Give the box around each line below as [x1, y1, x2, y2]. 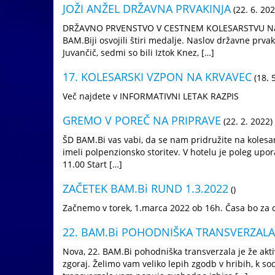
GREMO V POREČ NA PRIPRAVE [63, 113, 221, 128]
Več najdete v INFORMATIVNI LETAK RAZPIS [63, 90, 249, 102]
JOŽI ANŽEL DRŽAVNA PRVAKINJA [63, 1, 231, 16]
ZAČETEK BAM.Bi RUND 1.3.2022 [63, 181, 228, 196]
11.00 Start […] [63, 158, 122, 170]
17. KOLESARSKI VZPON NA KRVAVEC [63, 69, 252, 84]
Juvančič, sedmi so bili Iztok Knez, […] [63, 47, 214, 58]
